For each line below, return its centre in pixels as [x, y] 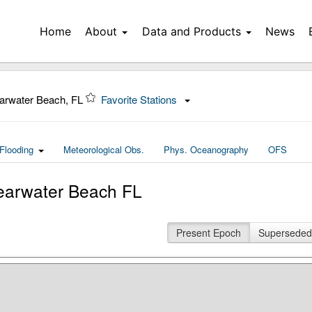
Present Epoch [208, 233]
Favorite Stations [140, 99]
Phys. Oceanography [206, 149]
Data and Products [191, 31]
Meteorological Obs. [104, 149]
